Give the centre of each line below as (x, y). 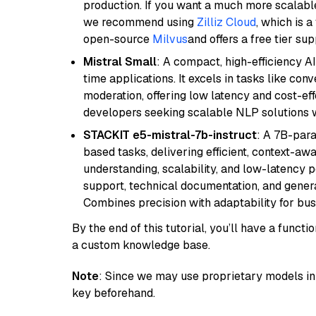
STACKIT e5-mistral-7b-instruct (170, 135)
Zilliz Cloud (226, 22)
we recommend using (140, 22)
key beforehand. (114, 293)
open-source (118, 39)
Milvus (170, 39)
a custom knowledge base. (141, 245)
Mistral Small (120, 62)
